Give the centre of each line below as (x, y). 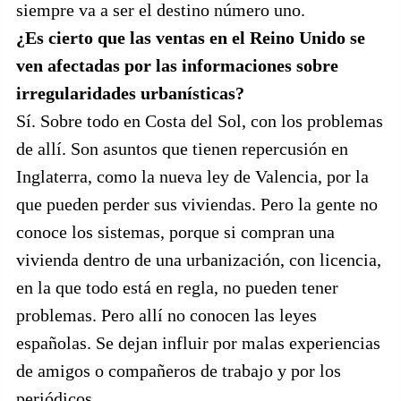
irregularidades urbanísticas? (130, 93)
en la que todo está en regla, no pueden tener (177, 287)
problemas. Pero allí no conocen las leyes (166, 315)
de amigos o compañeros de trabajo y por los (179, 371)
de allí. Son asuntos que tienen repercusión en (182, 149)
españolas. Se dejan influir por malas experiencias (198, 343)
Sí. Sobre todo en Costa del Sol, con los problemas (200, 121)
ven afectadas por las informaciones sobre (177, 65)
